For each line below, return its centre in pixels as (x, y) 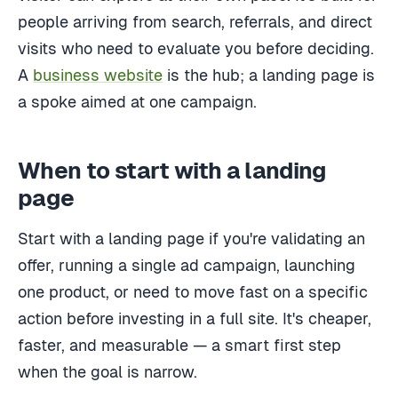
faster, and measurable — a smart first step (179, 346)
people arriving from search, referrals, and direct (195, 21)
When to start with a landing (172, 170)
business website (98, 75)
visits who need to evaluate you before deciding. (196, 48)
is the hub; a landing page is (269, 75)
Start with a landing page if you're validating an (191, 239)
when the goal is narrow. (107, 372)
